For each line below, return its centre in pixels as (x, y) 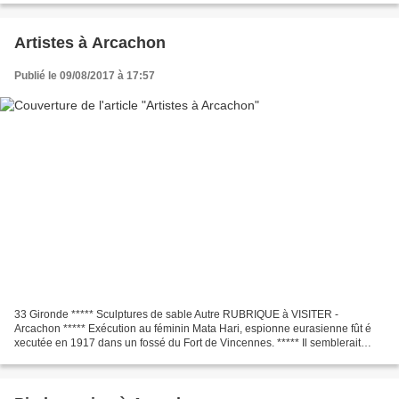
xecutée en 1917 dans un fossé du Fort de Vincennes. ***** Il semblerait (187, 342)
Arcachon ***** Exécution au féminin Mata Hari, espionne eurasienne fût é (193, 328)
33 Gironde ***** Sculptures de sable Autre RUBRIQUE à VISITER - (176, 314)
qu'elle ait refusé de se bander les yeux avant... (127, 357)
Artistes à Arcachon (90, 43)
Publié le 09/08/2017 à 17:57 (85, 76)
